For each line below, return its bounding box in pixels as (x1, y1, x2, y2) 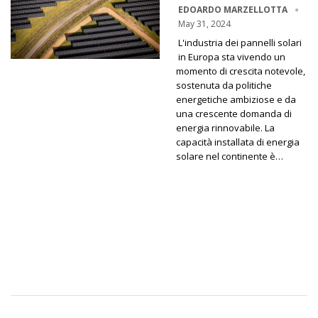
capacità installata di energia (176, 135, 300, 148)
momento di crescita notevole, (176, 64, 305, 77)
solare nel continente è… (176, 149, 283, 163)
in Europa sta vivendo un (178, 50, 285, 63)
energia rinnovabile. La (176, 121, 275, 134)
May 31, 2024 (178, 17, 231, 30)
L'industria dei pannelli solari (178, 35, 302, 49)
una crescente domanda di (176, 106, 292, 120)
